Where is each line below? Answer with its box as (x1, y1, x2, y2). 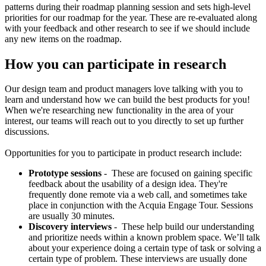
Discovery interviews (28, 221, 112, 232)
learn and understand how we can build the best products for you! (5, 94, 250, 105)
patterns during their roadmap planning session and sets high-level (5, 1, 251, 12)
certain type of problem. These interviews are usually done (28, 254, 247, 264)
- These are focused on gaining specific (102, 168, 252, 179)
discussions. (5, 126, 49, 137)
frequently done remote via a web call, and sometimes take (28, 189, 247, 200)
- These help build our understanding (112, 221, 254, 232)
